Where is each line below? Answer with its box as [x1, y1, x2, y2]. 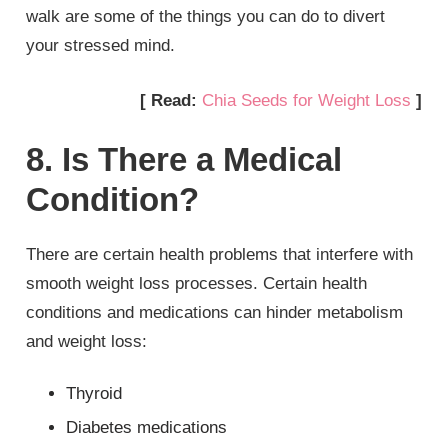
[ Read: [139, 90, 202, 110]
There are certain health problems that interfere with [26, 245, 414, 265]
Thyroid [66, 383, 123, 403]
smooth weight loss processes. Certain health [26, 274, 368, 294]
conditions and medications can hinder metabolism [26, 303, 404, 323]
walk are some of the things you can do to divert [26, 7, 386, 27]
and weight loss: [26, 332, 148, 352]
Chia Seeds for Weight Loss [201, 90, 411, 110]
